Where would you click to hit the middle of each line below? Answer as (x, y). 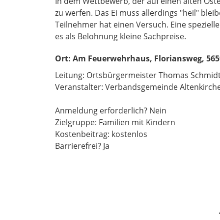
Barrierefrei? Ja (82, 146)
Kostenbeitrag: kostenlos (101, 134)
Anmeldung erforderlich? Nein (111, 110)
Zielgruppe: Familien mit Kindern (115, 122)
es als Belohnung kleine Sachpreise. (121, 36)
